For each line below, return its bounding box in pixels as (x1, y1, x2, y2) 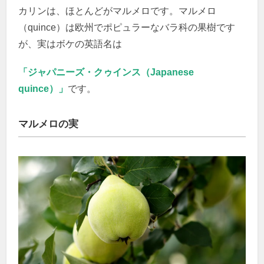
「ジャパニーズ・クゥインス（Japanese (18, 67, 194, 78)
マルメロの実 (18, 118, 79, 130)
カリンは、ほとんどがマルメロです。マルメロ (18, 6, 217, 16)
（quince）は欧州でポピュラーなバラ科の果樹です (18, 22, 236, 33)
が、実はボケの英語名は (18, 39, 123, 49)
